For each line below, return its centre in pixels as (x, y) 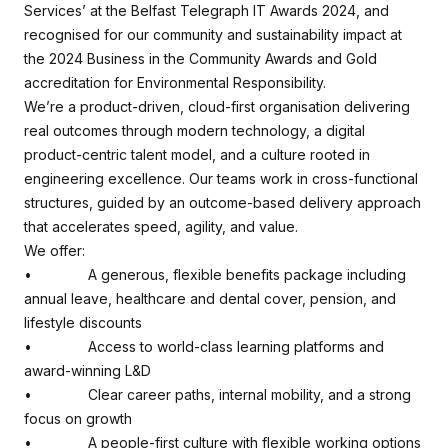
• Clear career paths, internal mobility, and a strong (217, 394)
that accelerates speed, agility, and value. (161, 226)
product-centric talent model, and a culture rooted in (197, 154)
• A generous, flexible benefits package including (215, 274)
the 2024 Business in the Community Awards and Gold (200, 58)
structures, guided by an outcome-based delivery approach (222, 202)
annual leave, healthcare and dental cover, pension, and (210, 298)
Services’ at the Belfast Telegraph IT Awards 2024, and (206, 10)
